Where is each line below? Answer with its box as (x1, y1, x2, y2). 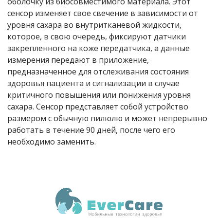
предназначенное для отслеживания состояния (7, 66, 189, 77)
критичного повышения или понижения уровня (7, 90, 191, 101)
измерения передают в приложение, (7, 54, 149, 66)
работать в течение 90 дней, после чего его (7, 125, 175, 136)
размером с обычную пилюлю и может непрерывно (7, 113, 207, 124)
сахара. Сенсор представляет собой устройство (7, 101, 188, 112)
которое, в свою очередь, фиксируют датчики (7, 31, 186, 42)
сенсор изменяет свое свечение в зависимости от (7, 8, 198, 19)
